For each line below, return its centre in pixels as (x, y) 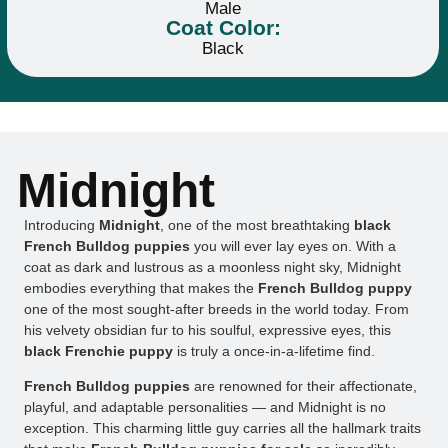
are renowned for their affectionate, (303, 386)
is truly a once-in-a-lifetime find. (274, 350)
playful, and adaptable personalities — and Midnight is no (205, 407)
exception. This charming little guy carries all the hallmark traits (222, 428)
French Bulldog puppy (335, 287)
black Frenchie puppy (98, 350)
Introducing (61, 224)
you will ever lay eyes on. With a (293, 245)
